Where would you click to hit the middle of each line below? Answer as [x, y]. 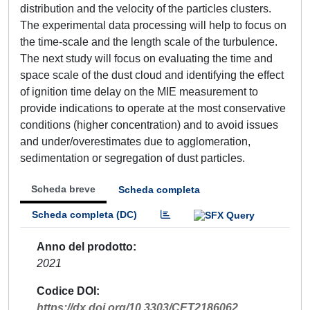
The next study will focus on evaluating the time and [146, 58]
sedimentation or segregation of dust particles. [133, 158]
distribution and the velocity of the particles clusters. [146, 9]
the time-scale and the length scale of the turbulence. [149, 42]
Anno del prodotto [85, 246]
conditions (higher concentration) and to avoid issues [149, 125]
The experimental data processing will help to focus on [153, 25]
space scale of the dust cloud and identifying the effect [152, 75]
